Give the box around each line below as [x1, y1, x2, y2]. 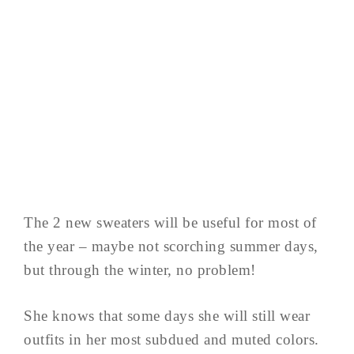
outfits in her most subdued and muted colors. [24, 330, 319, 348]
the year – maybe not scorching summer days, [24, 237, 318, 254]
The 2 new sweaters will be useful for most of [24, 213, 317, 231]
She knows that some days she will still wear [24, 307, 310, 324]
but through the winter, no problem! [24, 261, 256, 278]
